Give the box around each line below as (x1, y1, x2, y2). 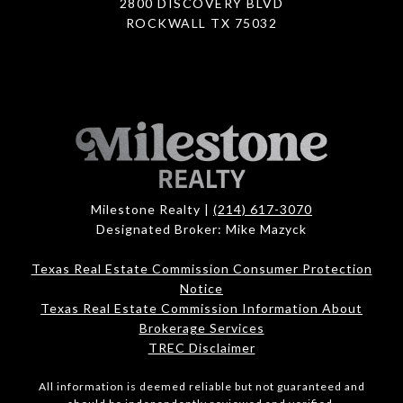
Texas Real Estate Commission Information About (40, 300, 363, 316)
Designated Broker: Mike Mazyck (96, 220, 307, 237)
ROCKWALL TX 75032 (125, 14, 278, 31)
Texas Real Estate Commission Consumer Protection (31, 260, 372, 276)
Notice (180, 280, 223, 296)
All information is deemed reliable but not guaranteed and (38, 379, 365, 393)
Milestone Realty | (91, 201, 213, 217)
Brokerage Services (139, 319, 264, 336)
